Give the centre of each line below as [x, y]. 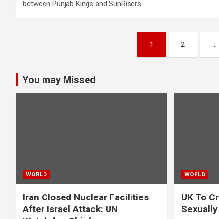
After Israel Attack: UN [70, 209]
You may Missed [59, 79]
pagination [52, 61]
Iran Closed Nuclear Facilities [86, 197]
